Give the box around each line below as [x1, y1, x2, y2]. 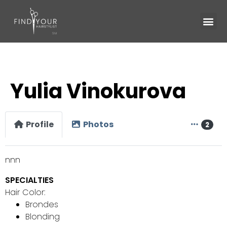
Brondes [25, 198, 58, 210]
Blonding [25, 210, 60, 222]
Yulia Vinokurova [10, 77, 186, 105]
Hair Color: [5, 186, 45, 198]
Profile [26, 118, 54, 130]
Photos [83, 118, 113, 130]
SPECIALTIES [5, 174, 54, 186]
